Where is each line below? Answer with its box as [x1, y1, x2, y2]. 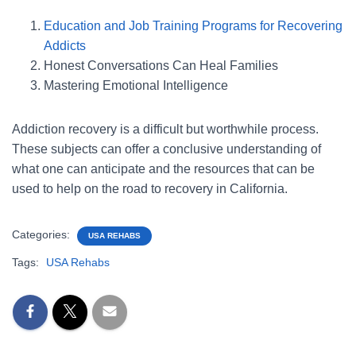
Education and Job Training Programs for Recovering [44, 18, 342, 33]
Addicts [44, 38, 86, 52]
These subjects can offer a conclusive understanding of [12, 141, 321, 156]
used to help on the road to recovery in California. [12, 181, 288, 195]
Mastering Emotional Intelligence [44, 78, 228, 92]
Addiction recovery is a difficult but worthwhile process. [12, 122, 319, 136]
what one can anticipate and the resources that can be [12, 161, 315, 176]
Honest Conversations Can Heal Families [44, 58, 278, 72]
